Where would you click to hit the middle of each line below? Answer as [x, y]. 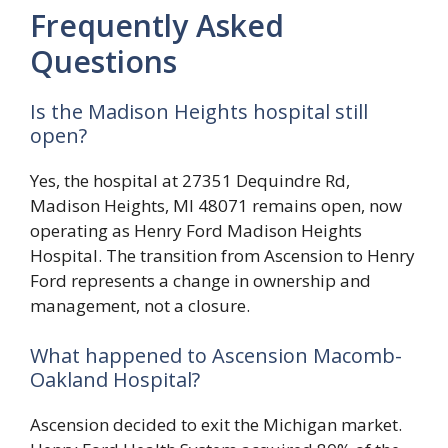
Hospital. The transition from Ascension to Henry [222, 256]
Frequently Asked [157, 26]
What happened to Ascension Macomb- [216, 355]
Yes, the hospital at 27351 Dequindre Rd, [190, 181]
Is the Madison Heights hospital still [199, 112]
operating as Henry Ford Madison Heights [196, 231]
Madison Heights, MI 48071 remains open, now [216, 206]
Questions [103, 62]
